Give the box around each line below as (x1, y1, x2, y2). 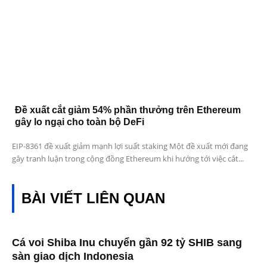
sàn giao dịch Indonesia (12, 250, 133, 262)
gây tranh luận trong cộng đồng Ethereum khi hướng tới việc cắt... (12, 153, 244, 164)
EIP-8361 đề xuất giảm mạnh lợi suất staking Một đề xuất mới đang (12, 140, 248, 151)
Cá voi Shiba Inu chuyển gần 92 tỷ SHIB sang (12, 236, 242, 249)
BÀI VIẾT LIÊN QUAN (21, 190, 165, 206)
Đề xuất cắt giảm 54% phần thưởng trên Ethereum (15, 104, 241, 115)
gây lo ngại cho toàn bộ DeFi (15, 116, 144, 127)
